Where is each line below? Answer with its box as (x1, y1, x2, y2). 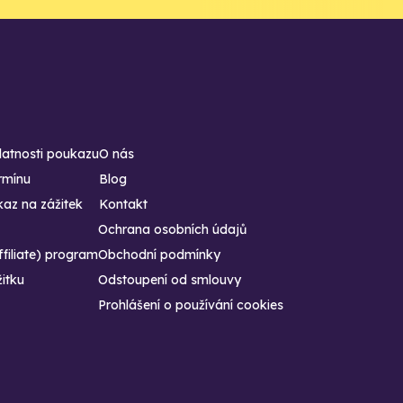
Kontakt (99, 196, 148, 212)
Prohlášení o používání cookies (98, 297, 284, 313)
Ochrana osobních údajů (98, 221, 247, 237)
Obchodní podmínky (98, 246, 221, 263)
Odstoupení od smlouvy (98, 272, 242, 288)
